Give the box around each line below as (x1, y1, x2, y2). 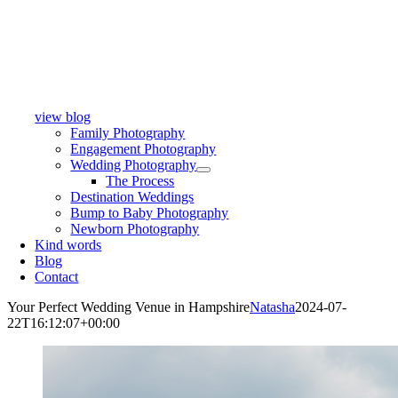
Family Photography (70, 125, 186, 140)
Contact (35, 269, 79, 284)
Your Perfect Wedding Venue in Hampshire (7, 299, 250, 314)
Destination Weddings (70, 189, 195, 204)
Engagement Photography (70, 141, 217, 156)
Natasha (250, 299, 295, 314)
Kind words (35, 237, 102, 252)
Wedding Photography (70, 157, 197, 172)
